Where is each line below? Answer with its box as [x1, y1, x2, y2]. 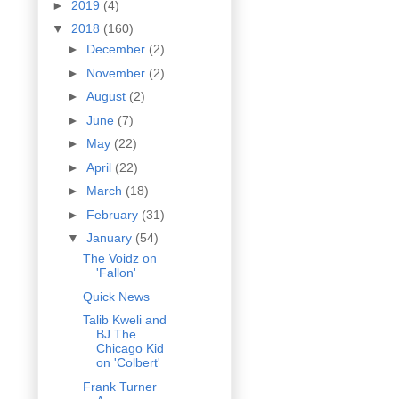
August [85, 89, 129, 104]
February [85, 207, 142, 222]
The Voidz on [82, 251, 157, 266]
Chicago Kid [95, 341, 164, 356]
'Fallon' [95, 265, 136, 281]
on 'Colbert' [95, 355, 160, 370]
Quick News [82, 289, 150, 304]
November [85, 65, 149, 80]
